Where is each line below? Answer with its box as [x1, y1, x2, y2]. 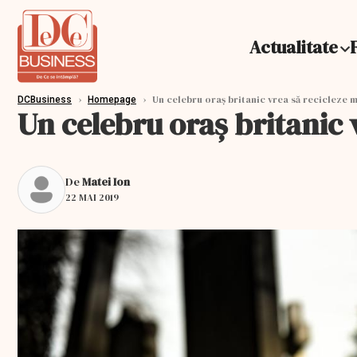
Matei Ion [82, 173, 130, 190]
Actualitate [249, 35, 338, 59]
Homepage [88, 94, 136, 105]
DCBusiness [18, 94, 72, 105]
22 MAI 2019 [65, 190, 119, 204]
